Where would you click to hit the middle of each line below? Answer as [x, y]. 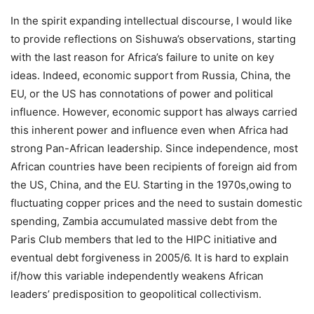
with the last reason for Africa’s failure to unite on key [142, 57]
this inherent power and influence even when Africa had [149, 130]
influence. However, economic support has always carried [154, 112]
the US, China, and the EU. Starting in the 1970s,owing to [151, 185]
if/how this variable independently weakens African [137, 276]
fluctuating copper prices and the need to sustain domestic [156, 203]
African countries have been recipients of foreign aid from [154, 167]
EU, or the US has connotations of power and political [142, 94]
